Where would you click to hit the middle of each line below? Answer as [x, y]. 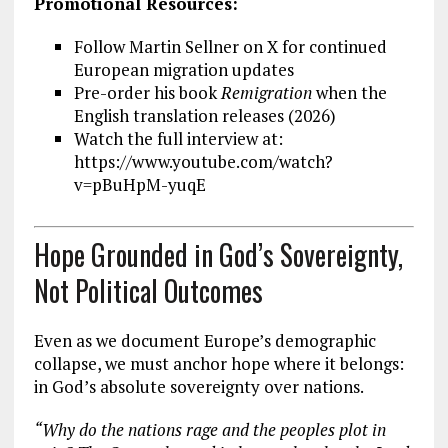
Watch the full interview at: [178, 139]
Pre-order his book [147, 93]
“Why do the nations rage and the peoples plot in [209, 429]
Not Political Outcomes [148, 290]
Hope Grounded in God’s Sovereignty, [218, 254]
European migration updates [183, 70]
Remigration [266, 93]
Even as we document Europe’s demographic [204, 340]
